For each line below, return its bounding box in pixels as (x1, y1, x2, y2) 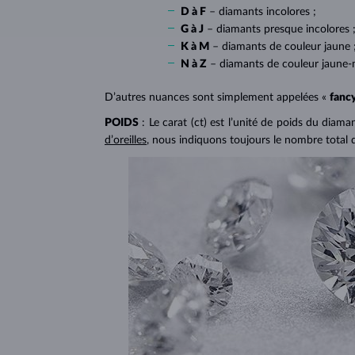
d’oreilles (105, 134, 147, 146)
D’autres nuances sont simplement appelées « (105, 91, 326, 103)
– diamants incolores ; (209, 6, 316, 17)
